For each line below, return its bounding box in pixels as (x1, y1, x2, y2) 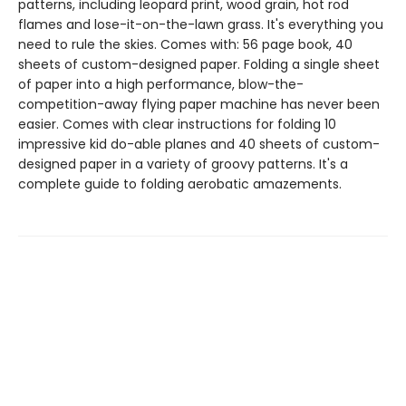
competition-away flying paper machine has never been (18, 95, 380, 114)
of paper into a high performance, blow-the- (18, 75, 304, 94)
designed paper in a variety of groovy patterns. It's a (18, 155, 348, 174)
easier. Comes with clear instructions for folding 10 (18, 115, 336, 134)
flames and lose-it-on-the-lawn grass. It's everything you (18, 15, 383, 34)
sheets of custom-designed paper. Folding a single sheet (18, 55, 380, 74)
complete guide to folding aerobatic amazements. (18, 175, 342, 194)
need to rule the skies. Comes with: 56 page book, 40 (18, 35, 353, 54)
